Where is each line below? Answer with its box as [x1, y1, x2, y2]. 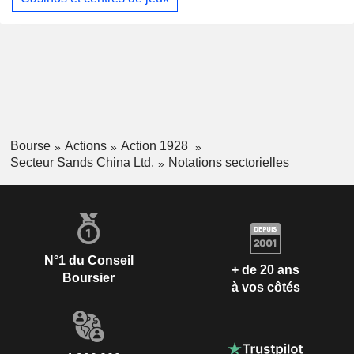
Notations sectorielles [168, 155, 289, 169]
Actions [64, 139, 107, 153]
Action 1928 [120, 139, 191, 153]
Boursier [62, 270, 115, 284]
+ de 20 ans [232, 263, 299, 277]
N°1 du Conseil [43, 253, 134, 267]
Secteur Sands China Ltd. [9, 155, 154, 169]
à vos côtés [231, 281, 300, 295]
